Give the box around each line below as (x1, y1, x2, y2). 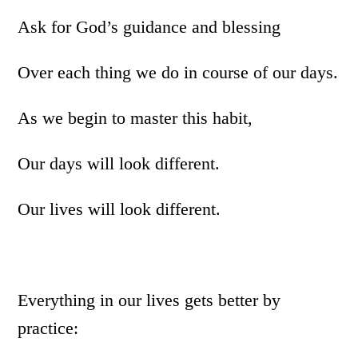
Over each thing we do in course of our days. (18, 62, 339, 82)
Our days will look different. (18, 153, 221, 173)
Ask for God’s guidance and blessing (18, 17, 281, 37)
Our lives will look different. (18, 199, 221, 219)
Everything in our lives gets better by (18, 290, 281, 310)
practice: (18, 318, 79, 338)
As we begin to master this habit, (18, 108, 253, 128)
